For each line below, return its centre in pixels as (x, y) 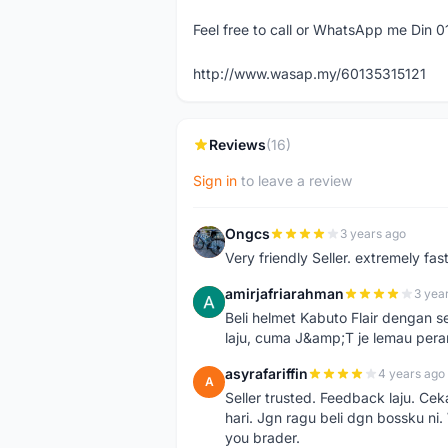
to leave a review (294, 180)
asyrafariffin (266, 373)
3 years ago (373, 233)
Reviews (237, 144)
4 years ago (411, 373)
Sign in (215, 180)
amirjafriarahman (284, 293)
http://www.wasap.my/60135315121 (309, 73)
